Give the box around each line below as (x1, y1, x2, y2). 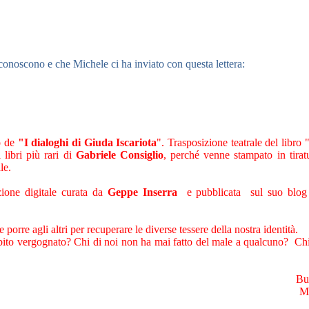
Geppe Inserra (107, 186, 177, 198)
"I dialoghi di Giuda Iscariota (17, 136, 157, 148)
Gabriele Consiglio (75, 148, 163, 161)
